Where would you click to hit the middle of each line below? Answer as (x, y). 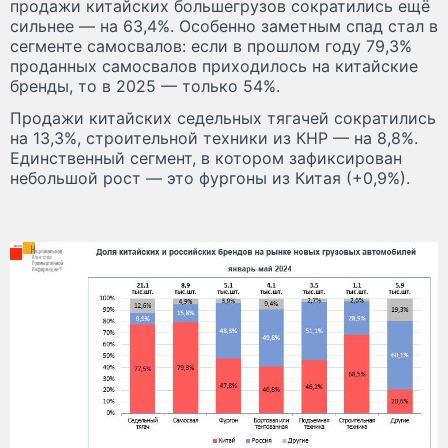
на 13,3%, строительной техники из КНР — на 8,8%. (214, 138)
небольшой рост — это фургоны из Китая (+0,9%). (210, 178)
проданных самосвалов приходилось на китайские (214, 66)
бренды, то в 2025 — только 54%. (145, 86)
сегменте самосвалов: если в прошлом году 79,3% (211, 46)
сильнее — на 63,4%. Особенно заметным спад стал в (224, 26)
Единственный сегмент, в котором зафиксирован (206, 158)
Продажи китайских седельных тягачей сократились (223, 118)
